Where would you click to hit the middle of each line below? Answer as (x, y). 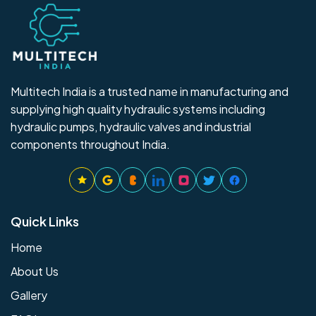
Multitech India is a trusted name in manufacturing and (150, 92)
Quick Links (45, 221)
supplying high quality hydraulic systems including (138, 109)
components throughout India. (90, 145)
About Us (35, 272)
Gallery (29, 296)
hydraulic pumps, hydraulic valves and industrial (131, 127)
